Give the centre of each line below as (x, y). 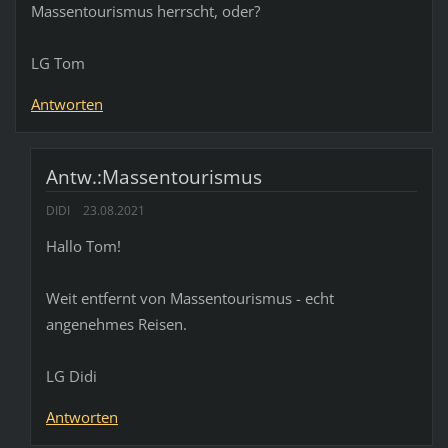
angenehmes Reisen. (116, 323)
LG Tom (57, 62)
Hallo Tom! (83, 245)
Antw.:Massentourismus (153, 176)
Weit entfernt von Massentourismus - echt (189, 297)
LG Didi (71, 375)
